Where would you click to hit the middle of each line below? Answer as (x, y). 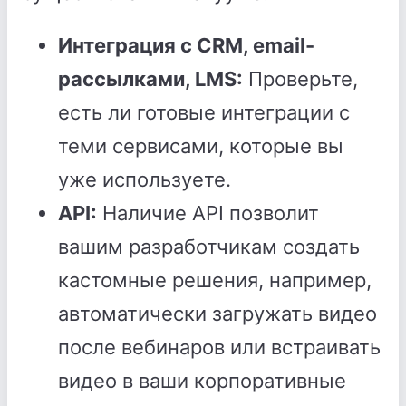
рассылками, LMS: (150, 79)
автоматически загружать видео (217, 314)
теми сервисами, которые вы (201, 146)
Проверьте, (300, 79)
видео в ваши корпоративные (202, 381)
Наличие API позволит (208, 213)
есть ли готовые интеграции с (204, 112)
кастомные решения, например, (215, 280)
